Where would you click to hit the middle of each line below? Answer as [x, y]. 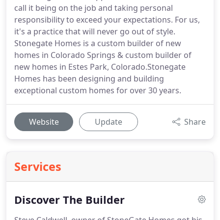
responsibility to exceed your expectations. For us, [107, 20]
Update [109, 122]
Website [44, 122]
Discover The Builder [69, 200]
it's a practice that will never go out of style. [95, 31]
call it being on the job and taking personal [94, 8]
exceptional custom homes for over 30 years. [98, 90]
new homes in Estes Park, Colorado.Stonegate [100, 67]
